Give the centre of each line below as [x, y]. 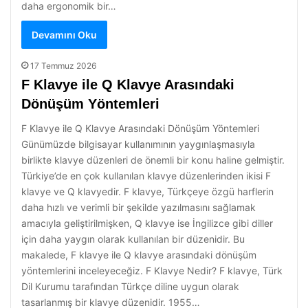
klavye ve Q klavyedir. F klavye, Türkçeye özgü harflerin [147, 191]
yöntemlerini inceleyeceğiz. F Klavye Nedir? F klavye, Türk [152, 271]
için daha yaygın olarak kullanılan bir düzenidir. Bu [133, 239]
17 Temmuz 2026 [63, 66]
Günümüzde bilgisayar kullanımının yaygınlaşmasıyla [138, 144]
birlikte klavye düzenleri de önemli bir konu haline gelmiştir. [153, 160]
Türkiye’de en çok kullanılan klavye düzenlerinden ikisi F [146, 176]
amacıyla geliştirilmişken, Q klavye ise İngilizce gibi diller [147, 223]
